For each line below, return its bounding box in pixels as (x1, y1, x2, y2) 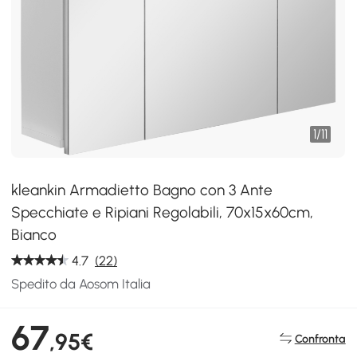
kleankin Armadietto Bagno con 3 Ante (11, 181, 273, 199)
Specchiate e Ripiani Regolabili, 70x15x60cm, (11, 203, 314, 222)
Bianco (11, 226, 57, 244)
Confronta (294, 331, 346, 346)
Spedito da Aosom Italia (11, 276, 151, 292)
